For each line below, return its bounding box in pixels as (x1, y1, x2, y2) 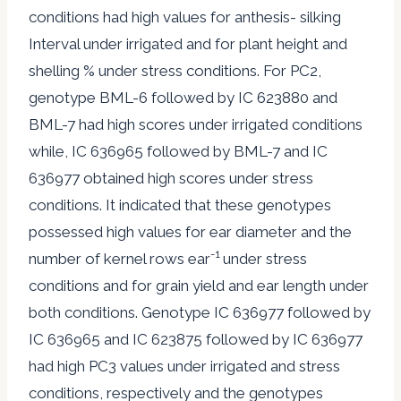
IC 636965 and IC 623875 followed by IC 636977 (29, 329, 363, 348)
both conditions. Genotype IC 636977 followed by (29, 303, 371, 321)
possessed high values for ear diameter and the (29, 222, 352, 241)
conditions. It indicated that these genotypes (29, 195, 331, 214)
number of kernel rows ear (29, 249, 210, 268)
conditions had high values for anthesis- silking (29, 7, 341, 26)
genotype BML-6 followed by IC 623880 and (29, 88, 337, 107)
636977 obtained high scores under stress (29, 168, 313, 187)
